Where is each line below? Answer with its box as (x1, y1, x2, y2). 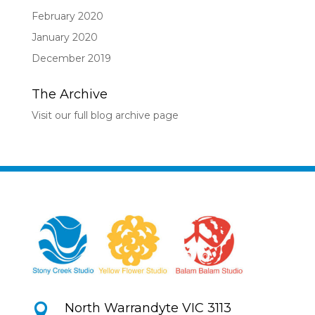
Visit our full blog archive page (31, 108, 179, 122)
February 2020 (31, 9, 103, 22)
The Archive (31, 86, 108, 102)
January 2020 (31, 30, 98, 44)
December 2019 (31, 51, 111, 65)
